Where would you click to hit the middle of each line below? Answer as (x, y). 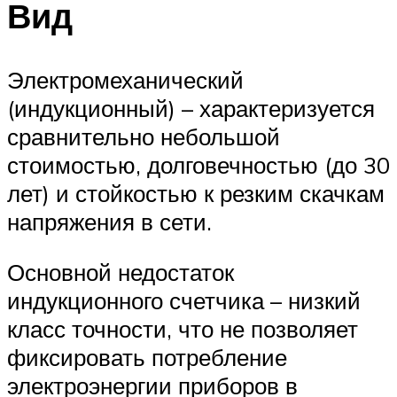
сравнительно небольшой (144, 136)
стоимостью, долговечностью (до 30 (198, 164)
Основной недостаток (121, 272)
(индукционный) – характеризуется (191, 108)
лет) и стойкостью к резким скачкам (196, 193)
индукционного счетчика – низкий (184, 301)
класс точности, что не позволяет (183, 329)
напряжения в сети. (109, 221)
